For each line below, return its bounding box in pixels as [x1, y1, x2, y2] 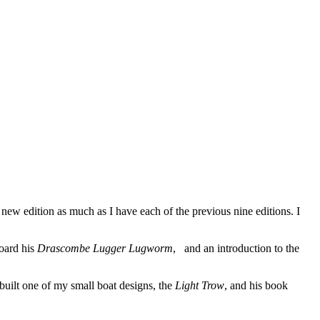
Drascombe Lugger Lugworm [37, 241, 173, 254]
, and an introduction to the [173, 241, 299, 254]
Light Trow [175, 279, 224, 291]
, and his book [224, 279, 288, 291]
